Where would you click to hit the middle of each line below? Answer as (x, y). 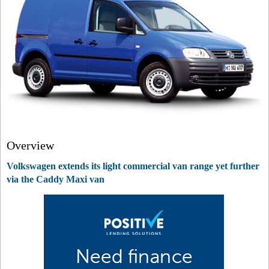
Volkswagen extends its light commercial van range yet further (133, 166)
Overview (30, 145)
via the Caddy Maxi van (56, 179)
